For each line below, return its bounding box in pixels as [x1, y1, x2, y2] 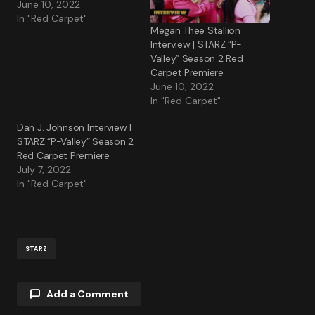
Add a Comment [46, 288, 129, 301]
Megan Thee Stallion [150, 24, 240, 37]
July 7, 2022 [17, 163, 71, 176]
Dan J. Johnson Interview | [17, 121, 131, 134]
